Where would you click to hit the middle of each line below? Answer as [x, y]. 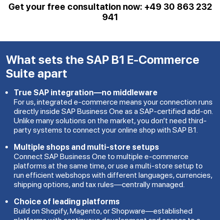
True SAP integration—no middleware [86, 92]
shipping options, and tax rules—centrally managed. [99, 184]
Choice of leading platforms [67, 201]
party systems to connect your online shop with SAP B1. [106, 130]
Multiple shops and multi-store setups [86, 147]
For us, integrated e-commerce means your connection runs [113, 102]
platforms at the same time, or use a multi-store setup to [108, 165]
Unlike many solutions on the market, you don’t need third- [110, 120]
